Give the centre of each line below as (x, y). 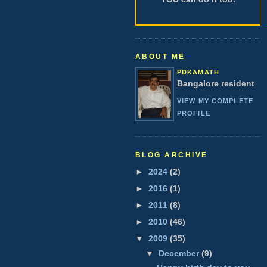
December (180, 253)
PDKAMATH (198, 72)
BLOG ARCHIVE (172, 155)
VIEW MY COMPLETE (215, 100)
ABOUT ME (160, 56)
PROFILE (194, 113)
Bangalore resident (216, 83)
